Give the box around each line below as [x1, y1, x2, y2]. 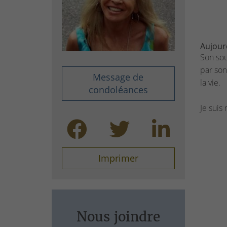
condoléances [88, 84, 148, 96]
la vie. [200, 77, 220, 88]
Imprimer [98, 152, 138, 165]
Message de [93, 71, 144, 84]
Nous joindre [76, 208, 160, 225]
